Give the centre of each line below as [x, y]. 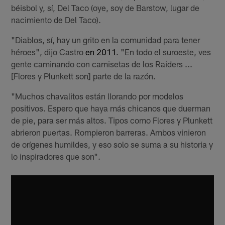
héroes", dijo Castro [48, 52]
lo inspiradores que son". [56, 156]
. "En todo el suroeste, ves [164, 52]
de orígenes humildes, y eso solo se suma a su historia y [112, 144]
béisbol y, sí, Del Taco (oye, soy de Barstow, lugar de [105, 8]
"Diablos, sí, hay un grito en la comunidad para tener [106, 40]
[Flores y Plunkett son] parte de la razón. [84, 76]
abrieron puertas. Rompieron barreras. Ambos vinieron [109, 132]
